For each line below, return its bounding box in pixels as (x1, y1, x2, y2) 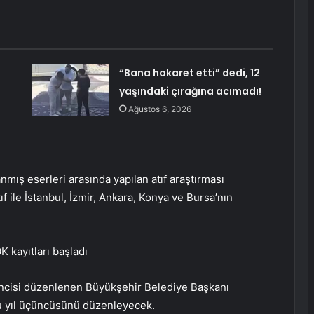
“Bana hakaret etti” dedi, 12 (118, 66, 260, 81)
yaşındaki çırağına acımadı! (118, 84, 261, 99)
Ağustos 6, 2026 (128, 104, 191, 115)
